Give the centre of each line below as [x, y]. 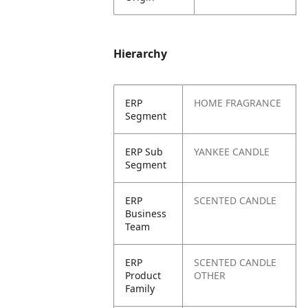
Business [146, 213]
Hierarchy [141, 54]
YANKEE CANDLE [232, 152]
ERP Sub [144, 152]
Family [140, 288]
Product [143, 275]
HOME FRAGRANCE [238, 103]
